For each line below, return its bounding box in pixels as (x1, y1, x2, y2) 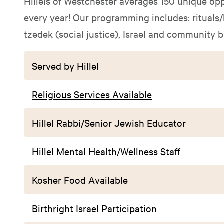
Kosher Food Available (32, 173, 128, 186)
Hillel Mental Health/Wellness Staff (32, 145, 180, 157)
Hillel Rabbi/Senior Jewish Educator (32, 116, 186, 129)
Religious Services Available (32, 88, 152, 100)
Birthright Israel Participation (32, 202, 157, 214)
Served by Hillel (32, 59, 99, 72)
